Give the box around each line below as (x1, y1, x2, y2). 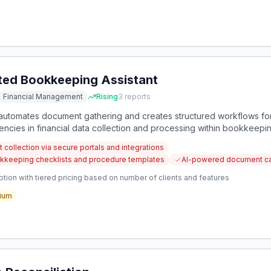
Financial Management (3, 92, 83, 101)
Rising (96, 92, 118, 101)
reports (123, 92, 151, 101)
